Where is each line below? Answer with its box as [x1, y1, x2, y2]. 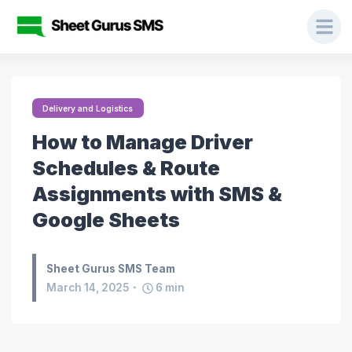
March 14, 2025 [46, 280, 130, 294]
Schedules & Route [31, 155, 220, 180]
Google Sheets [31, 207, 180, 232]
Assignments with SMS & [31, 181, 282, 206]
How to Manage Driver [31, 129, 253, 154]
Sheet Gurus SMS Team [46, 262, 176, 275]
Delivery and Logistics [42, 103, 134, 113]
